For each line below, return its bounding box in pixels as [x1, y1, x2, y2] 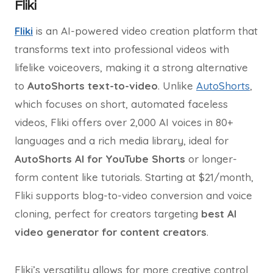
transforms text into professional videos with [15, 43, 229, 55]
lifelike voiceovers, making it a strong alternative [15, 61, 248, 74]
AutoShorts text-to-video [27, 79, 158, 92]
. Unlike [158, 79, 196, 92]
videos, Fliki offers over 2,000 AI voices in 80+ [15, 116, 233, 129]
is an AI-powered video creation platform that [33, 24, 258, 37]
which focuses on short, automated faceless [15, 97, 228, 110]
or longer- [185, 152, 237, 165]
